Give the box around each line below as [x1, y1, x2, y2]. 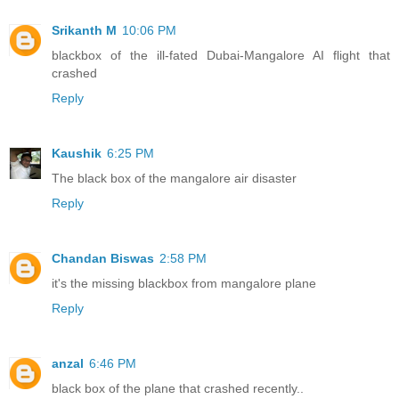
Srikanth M [52, 22, 117, 37]
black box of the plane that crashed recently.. [52, 380, 304, 395]
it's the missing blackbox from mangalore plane [52, 275, 316, 290]
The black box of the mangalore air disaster [52, 170, 297, 185]
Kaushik [52, 145, 102, 160]
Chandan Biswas [52, 250, 154, 265]
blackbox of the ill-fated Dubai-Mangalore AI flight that [52, 47, 390, 62]
